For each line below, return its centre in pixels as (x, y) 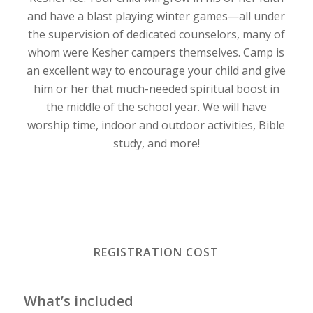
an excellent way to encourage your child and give (156, 70)
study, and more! (156, 143)
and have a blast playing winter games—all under (156, 16)
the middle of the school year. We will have (156, 107)
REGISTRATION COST (156, 253)
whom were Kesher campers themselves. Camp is (156, 52)
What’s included (78, 301)
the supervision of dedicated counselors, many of (156, 34)
